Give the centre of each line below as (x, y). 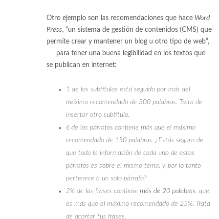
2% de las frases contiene (103, 191)
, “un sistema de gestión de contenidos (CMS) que (137, 30)
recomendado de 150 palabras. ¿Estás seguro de (135, 140)
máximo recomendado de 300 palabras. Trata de (134, 102)
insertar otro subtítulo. (98, 115)
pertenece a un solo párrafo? (106, 178)
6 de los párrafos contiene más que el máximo (131, 127)
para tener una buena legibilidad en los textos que (130, 53)
